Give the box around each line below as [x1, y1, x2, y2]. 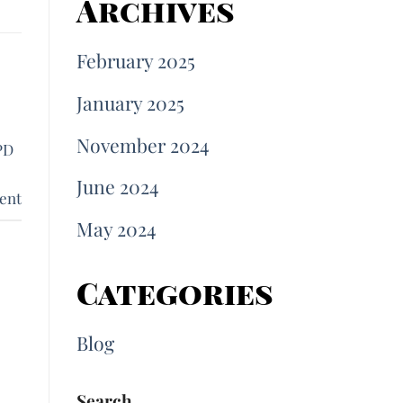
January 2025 [76, 89, 184, 115]
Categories [76, 272, 273, 314]
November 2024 [76, 131, 210, 157]
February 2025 [76, 48, 195, 74]
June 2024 [76, 174, 159, 200]
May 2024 [76, 216, 157, 242]
